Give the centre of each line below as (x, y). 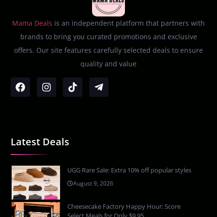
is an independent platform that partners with (129, 23)
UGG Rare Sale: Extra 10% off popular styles (130, 170)
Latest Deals (40, 141)
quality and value (108, 63)
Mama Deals (32, 23)
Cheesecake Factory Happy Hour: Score (124, 206)
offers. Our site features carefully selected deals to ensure (108, 50)
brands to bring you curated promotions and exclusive (108, 36)
